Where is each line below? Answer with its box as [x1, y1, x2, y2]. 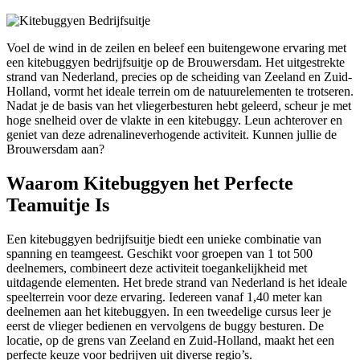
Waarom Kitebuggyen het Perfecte [6, 172, 293, 194]
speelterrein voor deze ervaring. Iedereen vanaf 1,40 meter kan [6, 289, 322, 304]
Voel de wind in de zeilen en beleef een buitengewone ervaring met [6, 40, 346, 55]
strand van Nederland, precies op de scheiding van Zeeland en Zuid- [6, 69, 352, 84]
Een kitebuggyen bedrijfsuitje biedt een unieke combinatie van [6, 231, 321, 246]
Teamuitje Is [6, 194, 109, 215]
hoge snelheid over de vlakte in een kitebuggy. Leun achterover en [6, 112, 342, 127]
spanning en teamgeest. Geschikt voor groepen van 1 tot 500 [6, 246, 313, 260]
